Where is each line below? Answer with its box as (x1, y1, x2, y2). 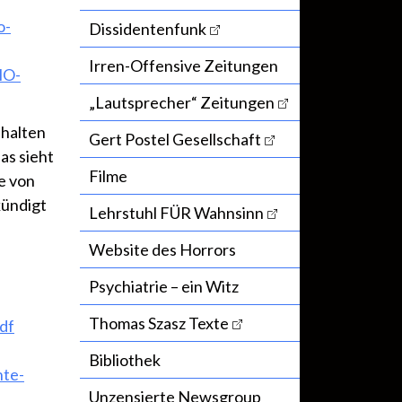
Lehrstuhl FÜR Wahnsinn (89, 203, 264, 223)
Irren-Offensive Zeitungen (89, 56, 278, 76)
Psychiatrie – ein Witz (89, 276, 239, 297)
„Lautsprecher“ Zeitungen (89, 92, 275, 113)
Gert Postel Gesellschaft (89, 129, 261, 150)
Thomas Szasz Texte (89, 313, 229, 334)
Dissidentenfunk (89, 19, 206, 39)
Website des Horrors (89, 240, 236, 260)
